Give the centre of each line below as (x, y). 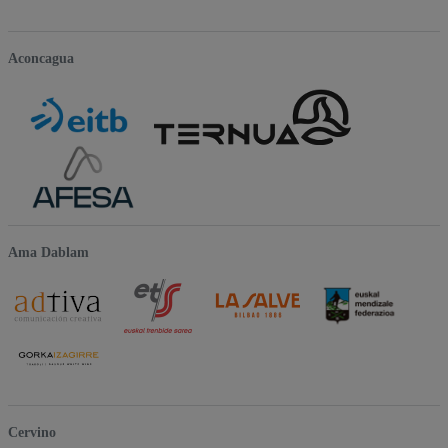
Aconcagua (41, 58)
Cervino (32, 432)
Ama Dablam (48, 252)
